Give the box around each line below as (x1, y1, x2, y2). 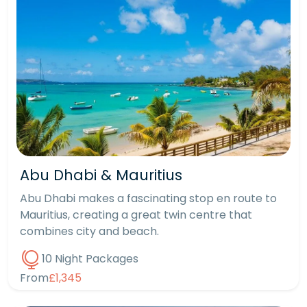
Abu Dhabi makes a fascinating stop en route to (20, 191, 277, 207)
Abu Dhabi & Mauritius (20, 165, 182, 186)
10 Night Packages (42, 251, 138, 267)
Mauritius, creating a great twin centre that (20, 207, 252, 223)
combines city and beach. (20, 223, 159, 240)
